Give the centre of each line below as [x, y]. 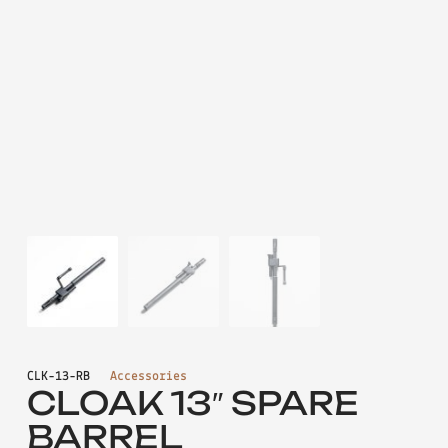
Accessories [148, 376]
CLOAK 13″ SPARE [192, 402]
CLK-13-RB [58, 376]
